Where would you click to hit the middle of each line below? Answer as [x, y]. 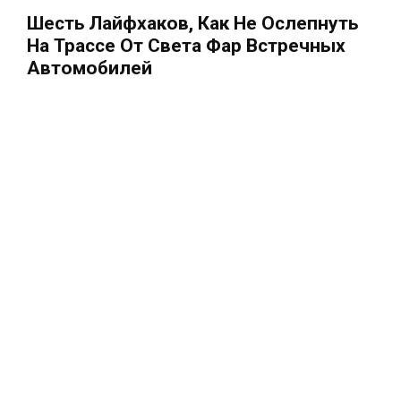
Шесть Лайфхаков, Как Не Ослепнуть [192, 23]
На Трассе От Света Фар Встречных [186, 45]
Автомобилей [90, 68]
